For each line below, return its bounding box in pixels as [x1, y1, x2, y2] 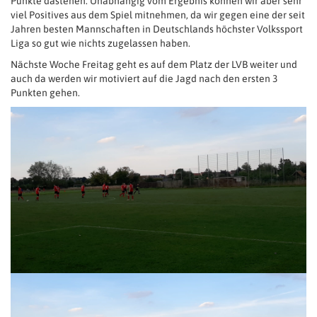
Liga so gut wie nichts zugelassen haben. [11, 38, 190, 49]
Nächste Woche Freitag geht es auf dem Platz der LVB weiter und [11, 59, 297, 70]
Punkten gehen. [11, 87, 80, 98]
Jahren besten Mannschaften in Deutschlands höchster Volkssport [11, 23, 303, 35]
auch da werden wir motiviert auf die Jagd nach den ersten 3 [11, 73, 277, 84]
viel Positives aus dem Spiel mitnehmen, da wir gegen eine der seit [11, 9, 305, 21]
